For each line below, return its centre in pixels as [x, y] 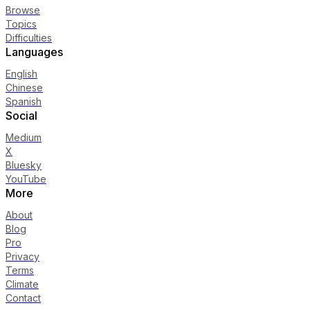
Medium [24, 137]
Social [21, 115]
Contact [23, 298]
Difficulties [29, 37]
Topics [21, 24]
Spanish [24, 101]
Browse [23, 10]
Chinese [24, 87]
